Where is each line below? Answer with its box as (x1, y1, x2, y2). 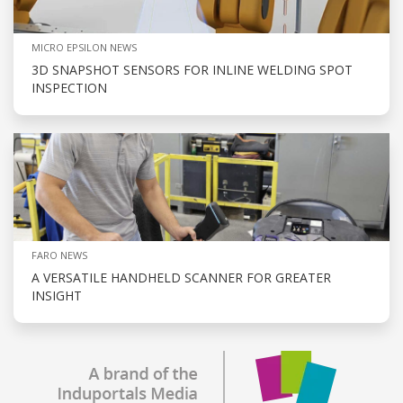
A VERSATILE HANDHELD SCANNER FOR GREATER (31, 269, 331, 287)
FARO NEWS (31, 248, 87, 263)
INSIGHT (31, 287, 82, 305)
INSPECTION (31, 79, 107, 97)
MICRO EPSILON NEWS (31, 40, 137, 55)
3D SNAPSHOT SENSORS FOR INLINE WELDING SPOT (31, 61, 353, 79)
